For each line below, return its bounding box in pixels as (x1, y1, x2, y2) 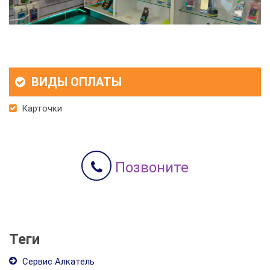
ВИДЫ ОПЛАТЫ (28, 74, 122, 89)
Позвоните (111, 159, 189, 176)
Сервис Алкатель (20, 256, 95, 267)
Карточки (19, 102, 62, 114)
